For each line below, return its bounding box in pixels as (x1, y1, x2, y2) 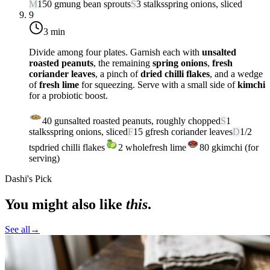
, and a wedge (210, 68, 263, 79)
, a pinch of (95, 68, 140, 79)
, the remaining (93, 57, 152, 68)
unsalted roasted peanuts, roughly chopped (59, 115, 221, 126)
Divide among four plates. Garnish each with (29, 46, 202, 57)
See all (5, 224, 30, 235)
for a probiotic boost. (29, 90, 108, 101)
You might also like (5, 196, 122, 212)
